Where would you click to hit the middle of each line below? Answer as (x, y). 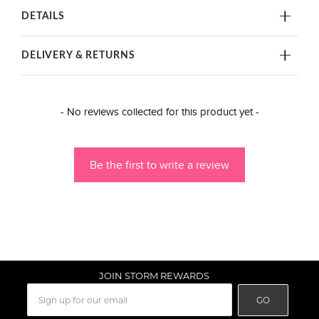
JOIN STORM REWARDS (154, 276)
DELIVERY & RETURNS (78, 56)
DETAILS (43, 16)
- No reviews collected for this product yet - (159, 112)
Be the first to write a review (159, 165)
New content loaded (54, 111)
